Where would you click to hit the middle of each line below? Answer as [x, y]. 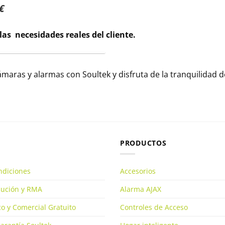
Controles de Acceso [154, 207]
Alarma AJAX [141, 189]
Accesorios [138, 171]
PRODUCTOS [143, 143]
